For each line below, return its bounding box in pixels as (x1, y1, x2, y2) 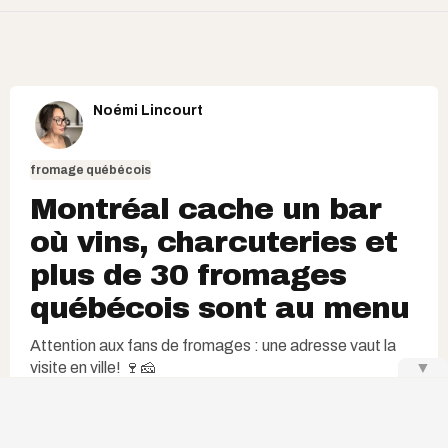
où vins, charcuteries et (30, 225, 397, 258)
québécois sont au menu (30, 291, 409, 324)
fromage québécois (30, 162, 151, 177)
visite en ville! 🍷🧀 (30, 358, 156, 376)
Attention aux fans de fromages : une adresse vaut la (30, 336, 396, 354)
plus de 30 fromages (30, 258, 346, 291)
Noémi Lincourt (93, 102, 203, 118)
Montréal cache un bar (30, 192, 381, 225)
